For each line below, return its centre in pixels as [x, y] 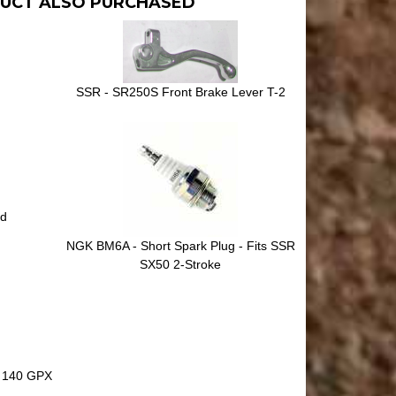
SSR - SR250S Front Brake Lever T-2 [180, 92]
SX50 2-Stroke [180, 265]
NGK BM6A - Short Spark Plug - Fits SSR [180, 246]
